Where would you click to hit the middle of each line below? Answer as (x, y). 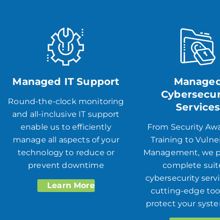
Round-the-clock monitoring (66, 101)
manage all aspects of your (66, 139)
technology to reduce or (66, 152)
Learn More (70, 185)
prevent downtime (66, 165)
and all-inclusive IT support (66, 114)
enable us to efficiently (66, 127)
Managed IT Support (66, 81)
